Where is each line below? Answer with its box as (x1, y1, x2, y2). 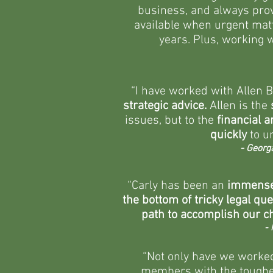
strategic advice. (122, 99, 207, 113)
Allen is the (206, 99, 271, 113)
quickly (210, 128, 247, 143)
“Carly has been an (127, 179, 227, 193)
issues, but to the (125, 113, 217, 128)
